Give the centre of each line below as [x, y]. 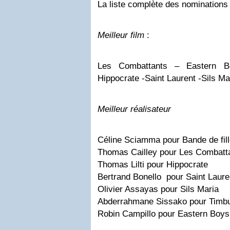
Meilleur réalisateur [137, 109]
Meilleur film [121, 35]
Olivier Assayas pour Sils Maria [158, 189]
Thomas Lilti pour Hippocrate [153, 164]
